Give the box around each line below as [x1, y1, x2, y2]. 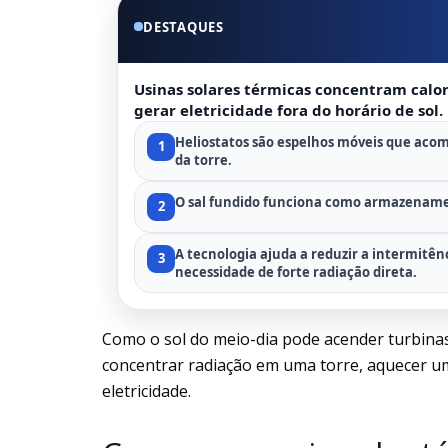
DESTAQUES [143, 17, 225, 36]
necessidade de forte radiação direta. [175, 262, 417, 281]
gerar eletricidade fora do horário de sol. [134, 99, 443, 120]
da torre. [175, 150, 232, 169]
